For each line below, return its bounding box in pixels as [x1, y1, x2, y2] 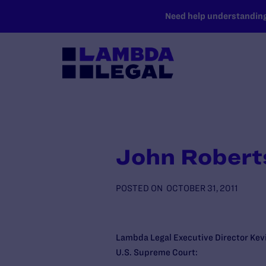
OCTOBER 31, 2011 [166, 183, 238, 193]
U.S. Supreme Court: [115, 248, 198, 257]
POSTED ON [115, 183, 163, 193]
